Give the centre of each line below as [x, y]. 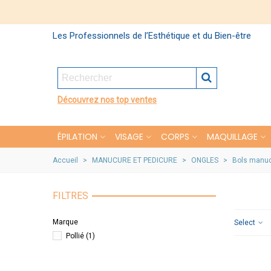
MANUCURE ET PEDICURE [135, 160]
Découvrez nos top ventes [107, 100]
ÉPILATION [77, 137]
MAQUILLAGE [232, 137]
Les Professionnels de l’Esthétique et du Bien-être [152, 36]
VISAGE [129, 137]
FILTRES [70, 196]
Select [246, 223]
